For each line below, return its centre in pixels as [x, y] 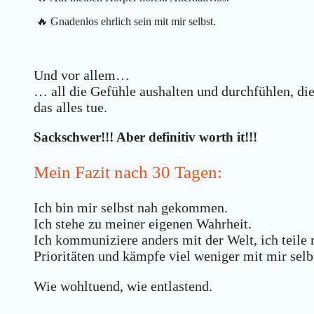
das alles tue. [70, 108]
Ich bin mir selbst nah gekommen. [131, 208]
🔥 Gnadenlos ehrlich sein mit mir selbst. [125, 22]
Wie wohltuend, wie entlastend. [123, 286]
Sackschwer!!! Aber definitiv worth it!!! [145, 137]
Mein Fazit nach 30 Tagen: [128, 172]
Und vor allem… [82, 75]
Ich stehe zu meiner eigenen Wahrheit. [143, 224]
